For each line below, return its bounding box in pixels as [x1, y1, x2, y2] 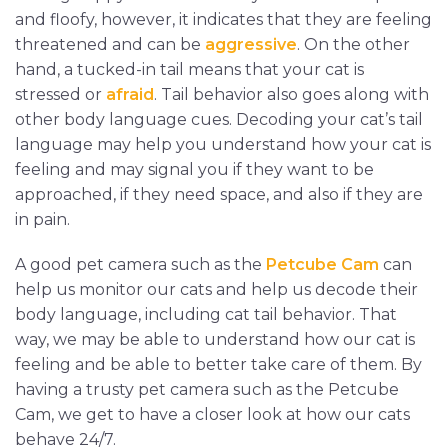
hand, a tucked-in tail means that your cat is [15, 59, 364, 79]
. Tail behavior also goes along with [154, 84, 429, 104]
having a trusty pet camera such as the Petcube [15, 379, 399, 399]
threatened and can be [15, 34, 205, 54]
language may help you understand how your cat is [15, 134, 431, 154]
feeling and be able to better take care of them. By [15, 354, 422, 374]
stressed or [15, 84, 106, 104]
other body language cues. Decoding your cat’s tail [15, 109, 423, 129]
